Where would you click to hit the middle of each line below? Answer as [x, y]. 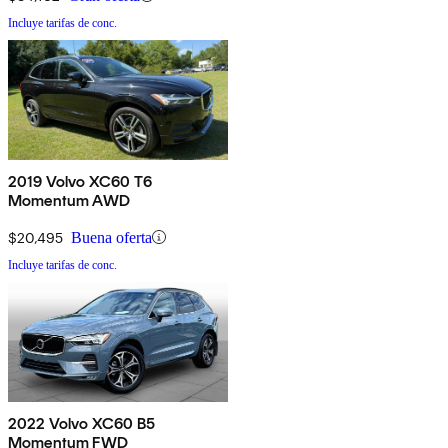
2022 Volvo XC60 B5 [81, 423]
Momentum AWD [69, 200]
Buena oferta [111, 237]
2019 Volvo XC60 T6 [80, 181]
